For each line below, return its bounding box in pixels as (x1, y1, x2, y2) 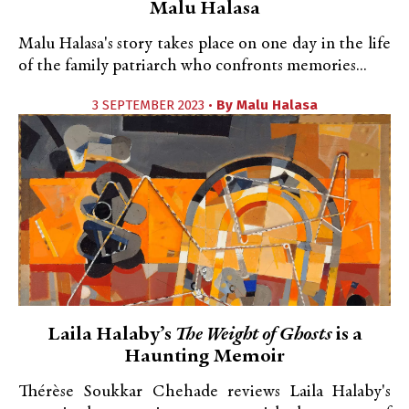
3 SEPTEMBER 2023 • (91, 97, 216, 113)
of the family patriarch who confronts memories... (18, 58, 367, 75)
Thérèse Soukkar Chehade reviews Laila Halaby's (18, 383, 391, 401)
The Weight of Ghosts (174, 325, 332, 345)
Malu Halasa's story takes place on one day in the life (18, 36, 391, 53)
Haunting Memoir (124, 347, 285, 367)
